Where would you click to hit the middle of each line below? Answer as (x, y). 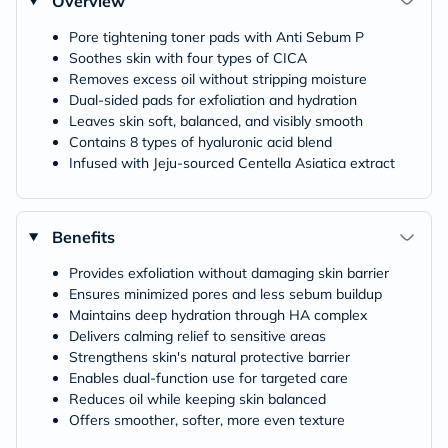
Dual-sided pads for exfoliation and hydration (213, 99)
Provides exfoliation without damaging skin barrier (229, 272)
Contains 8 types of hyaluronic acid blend (200, 141)
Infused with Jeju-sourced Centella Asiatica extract (232, 162)
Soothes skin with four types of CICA (188, 57)
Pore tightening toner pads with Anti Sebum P (216, 36)
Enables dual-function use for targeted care (208, 377)
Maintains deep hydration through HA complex (218, 314)
